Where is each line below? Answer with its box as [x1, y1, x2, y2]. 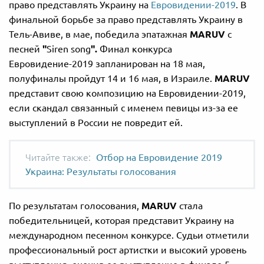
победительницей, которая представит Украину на [9, 214, 234, 226]
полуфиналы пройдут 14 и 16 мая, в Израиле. [9, 72, 212, 84]
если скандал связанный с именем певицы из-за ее [9, 102, 238, 113]
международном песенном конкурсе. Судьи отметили [9, 229, 249, 240]
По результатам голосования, [9, 200, 141, 211]
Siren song [47, 43, 91, 54]
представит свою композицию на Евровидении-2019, [9, 87, 246, 98]
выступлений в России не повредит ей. [9, 117, 183, 128]
